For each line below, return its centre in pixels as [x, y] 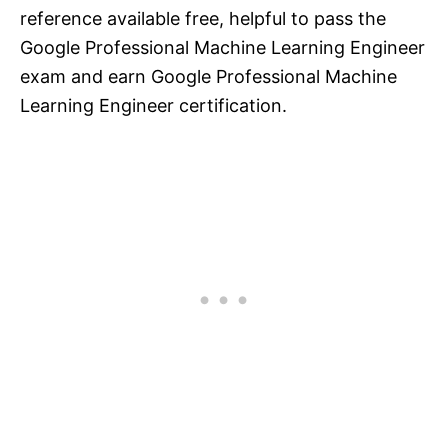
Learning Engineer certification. [153, 105]
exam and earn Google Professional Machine [208, 76]
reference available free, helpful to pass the [203, 18]
